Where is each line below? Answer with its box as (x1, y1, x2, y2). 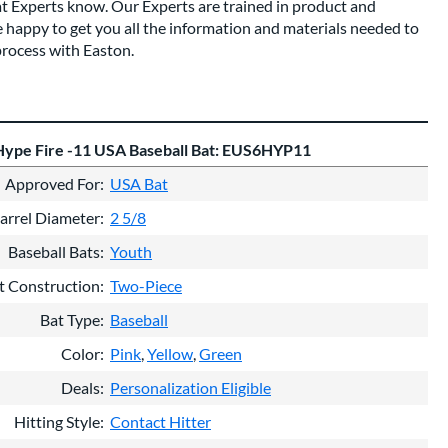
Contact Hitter (110, 412, 211, 432)
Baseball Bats (8, 242, 100, 262)
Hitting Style (14, 412, 100, 432)
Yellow (147, 344, 193, 364)
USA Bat (110, 174, 168, 194)
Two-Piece (110, 276, 182, 296)
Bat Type (40, 310, 100, 330)
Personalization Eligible (110, 378, 271, 398)
